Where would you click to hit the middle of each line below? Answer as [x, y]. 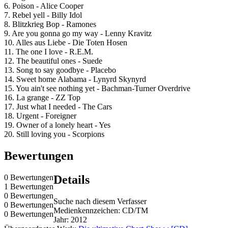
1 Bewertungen [29, 186]
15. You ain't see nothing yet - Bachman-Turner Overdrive [97, 89]
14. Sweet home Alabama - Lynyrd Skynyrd [75, 79]
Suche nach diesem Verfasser [100, 201]
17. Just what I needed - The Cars [58, 107]
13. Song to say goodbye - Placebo [60, 70]
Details [72, 179]
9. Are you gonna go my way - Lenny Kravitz [78, 34]
